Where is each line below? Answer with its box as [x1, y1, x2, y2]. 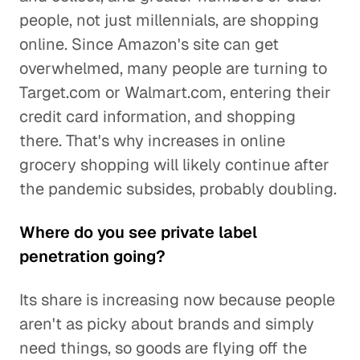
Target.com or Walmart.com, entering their [19, 82, 331, 103]
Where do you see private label [19, 222, 257, 243]
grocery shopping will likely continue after [19, 154, 329, 175]
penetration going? [19, 246, 166, 267]
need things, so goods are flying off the [19, 337, 307, 358]
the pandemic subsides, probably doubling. [19, 178, 337, 199]
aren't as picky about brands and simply [19, 313, 314, 334]
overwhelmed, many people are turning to [19, 58, 327, 79]
